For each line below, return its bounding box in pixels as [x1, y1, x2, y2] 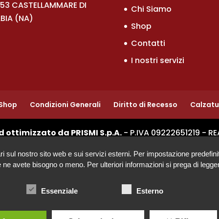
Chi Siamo [131, 3, 172, 15]
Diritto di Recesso [113, 100, 177, 110]
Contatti [131, 38, 165, 49]
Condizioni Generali [30, 100, 101, 110]
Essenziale [41, 187, 78, 196]
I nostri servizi [131, 55, 184, 66]
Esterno [136, 187, 163, 196]
